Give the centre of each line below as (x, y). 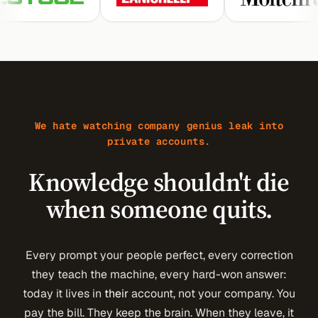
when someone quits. (159, 209)
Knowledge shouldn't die (159, 182)
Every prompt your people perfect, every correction (159, 255)
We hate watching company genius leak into (159, 126)
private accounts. (159, 141)
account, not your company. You (212, 294)
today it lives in (64, 294)
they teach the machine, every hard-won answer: (159, 274)
